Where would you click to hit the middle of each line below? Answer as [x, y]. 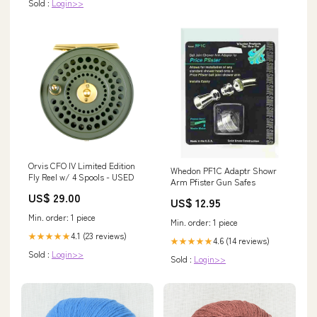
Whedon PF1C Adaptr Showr [224, 171]
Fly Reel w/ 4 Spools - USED [81, 177]
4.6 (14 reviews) [241, 241]
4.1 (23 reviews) [99, 236]
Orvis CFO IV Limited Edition [82, 166]
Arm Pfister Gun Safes [213, 182]
